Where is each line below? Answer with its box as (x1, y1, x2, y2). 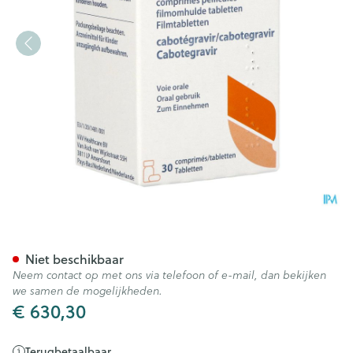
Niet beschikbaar (25, 250, 124, 268)
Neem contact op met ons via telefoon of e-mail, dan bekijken (13, 267, 326, 283)
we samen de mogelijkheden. (13, 283, 162, 299)
